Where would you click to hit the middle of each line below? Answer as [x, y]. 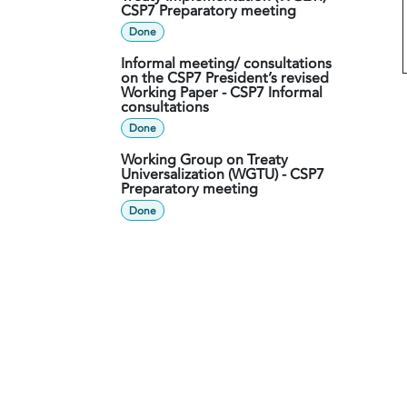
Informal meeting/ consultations [226, 64]
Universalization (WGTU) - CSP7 [223, 175]
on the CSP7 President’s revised [225, 78]
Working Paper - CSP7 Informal [222, 93]
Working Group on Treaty [204, 160]
